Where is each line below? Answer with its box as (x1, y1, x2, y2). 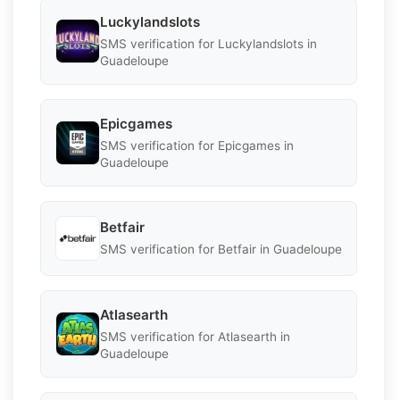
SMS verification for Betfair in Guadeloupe (100, 242, 342, 257)
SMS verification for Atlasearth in (100, 329, 290, 344)
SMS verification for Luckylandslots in (100, 36, 317, 51)
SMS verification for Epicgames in (100, 137, 294, 153)
